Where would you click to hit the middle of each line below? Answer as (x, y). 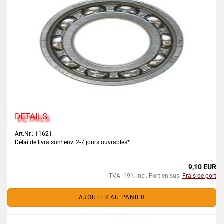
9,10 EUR (202, 167)
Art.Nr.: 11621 (34, 134)
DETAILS (31, 116)
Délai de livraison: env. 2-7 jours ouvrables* (72, 142)
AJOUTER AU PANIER (112, 197)
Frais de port (199, 176)
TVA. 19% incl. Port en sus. (146, 176)
